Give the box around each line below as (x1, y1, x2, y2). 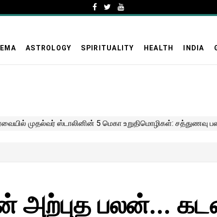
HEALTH (143, 44, 174, 52)
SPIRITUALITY (81, 44, 134, 52)
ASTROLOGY (26, 44, 72, 52)
